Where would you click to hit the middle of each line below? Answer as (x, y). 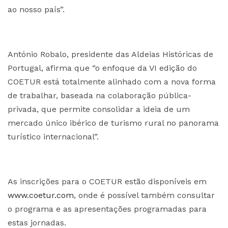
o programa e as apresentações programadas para (107, 209)
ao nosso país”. (36, 9)
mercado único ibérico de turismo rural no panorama (113, 123)
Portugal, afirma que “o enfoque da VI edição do (102, 68)
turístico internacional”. (53, 137)
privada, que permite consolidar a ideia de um (99, 109)
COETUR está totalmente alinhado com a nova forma (112, 82)
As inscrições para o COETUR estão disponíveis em (107, 181)
